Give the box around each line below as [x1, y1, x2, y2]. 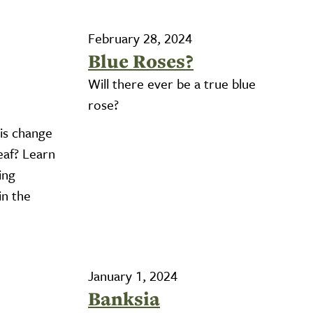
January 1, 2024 [88, 266, 178, 285]
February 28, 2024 [88, 29, 193, 48]
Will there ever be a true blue [88, 74, 256, 93]
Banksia [88, 286, 161, 312]
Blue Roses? [88, 48, 194, 74]
